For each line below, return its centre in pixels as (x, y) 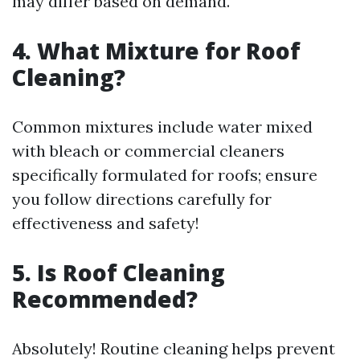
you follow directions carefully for (142, 199)
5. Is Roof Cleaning (119, 272)
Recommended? (105, 299)
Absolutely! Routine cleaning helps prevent (174, 348)
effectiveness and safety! (106, 223)
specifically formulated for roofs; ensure (165, 175)
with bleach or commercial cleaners (148, 151)
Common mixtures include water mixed (162, 127)
